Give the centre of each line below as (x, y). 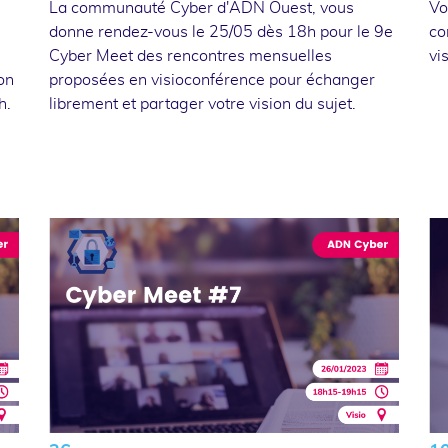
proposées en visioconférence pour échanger (211, 79)
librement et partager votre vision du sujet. (202, 103)
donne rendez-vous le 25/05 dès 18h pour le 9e (220, 31)
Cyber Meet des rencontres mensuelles (190, 55)
